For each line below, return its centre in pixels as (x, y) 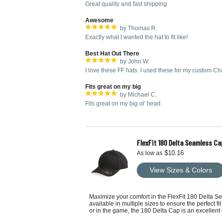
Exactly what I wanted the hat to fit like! (137, 37)
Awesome (99, 20)
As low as (150, 153)
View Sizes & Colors (181, 170)
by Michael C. (138, 95)
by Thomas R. (139, 28)
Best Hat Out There (112, 54)
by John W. (135, 61)
